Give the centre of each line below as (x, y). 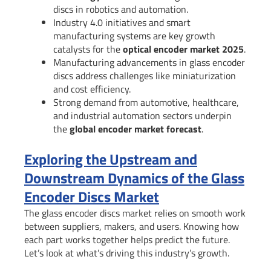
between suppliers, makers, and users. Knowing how (132, 226)
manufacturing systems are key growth (134, 35)
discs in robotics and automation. (121, 9)
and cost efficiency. (92, 89)
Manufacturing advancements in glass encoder (149, 62)
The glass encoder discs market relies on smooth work (135, 213)
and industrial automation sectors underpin (142, 115)
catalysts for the (88, 49)
